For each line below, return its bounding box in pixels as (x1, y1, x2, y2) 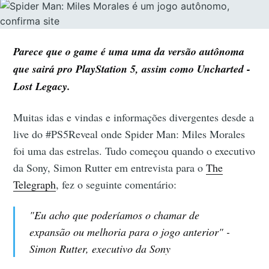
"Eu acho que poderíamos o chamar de (29, 207, 199, 222)
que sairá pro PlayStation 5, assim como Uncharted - (13, 61, 251, 76)
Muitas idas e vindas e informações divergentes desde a (13, 109, 255, 124)
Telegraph (13, 177, 56, 192)
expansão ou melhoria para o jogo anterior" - (29, 224, 230, 239)
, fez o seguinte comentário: (56, 177, 177, 192)
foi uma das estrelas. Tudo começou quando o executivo (13, 143, 256, 158)
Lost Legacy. (13, 78, 71, 94)
